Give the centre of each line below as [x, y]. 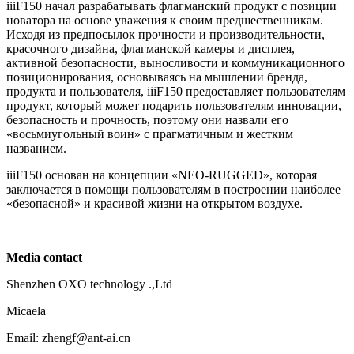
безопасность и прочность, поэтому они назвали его [147, 120]
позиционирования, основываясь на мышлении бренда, [157, 77]
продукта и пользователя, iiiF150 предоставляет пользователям [176, 92]
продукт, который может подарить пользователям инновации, [174, 106]
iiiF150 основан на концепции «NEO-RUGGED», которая [162, 175]
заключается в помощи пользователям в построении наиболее [173, 190]
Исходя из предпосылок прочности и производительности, [166, 35]
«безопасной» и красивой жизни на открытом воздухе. [154, 204]
